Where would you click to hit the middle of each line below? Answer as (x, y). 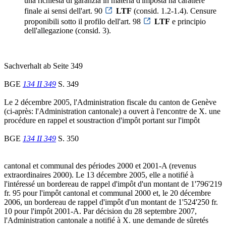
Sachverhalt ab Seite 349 (43, 66)
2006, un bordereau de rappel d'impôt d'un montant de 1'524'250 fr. (111, 202)
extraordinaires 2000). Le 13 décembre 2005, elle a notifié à (99, 175)
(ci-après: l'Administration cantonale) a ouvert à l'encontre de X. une (112, 111)
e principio (188, 21)
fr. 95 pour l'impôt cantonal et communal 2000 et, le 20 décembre (107, 193)
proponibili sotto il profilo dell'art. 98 (83, 21)
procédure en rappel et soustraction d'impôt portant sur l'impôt (102, 120)
